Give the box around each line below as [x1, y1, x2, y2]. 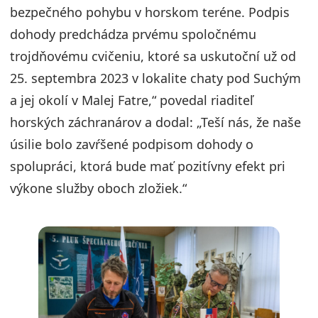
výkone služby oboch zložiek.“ [10, 180, 187, 197]
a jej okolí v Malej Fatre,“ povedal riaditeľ [10, 92, 253, 109]
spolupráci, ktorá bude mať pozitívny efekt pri [10, 158, 285, 175]
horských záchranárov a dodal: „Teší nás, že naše [10, 114, 301, 131]
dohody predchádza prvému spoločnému [10, 26, 256, 43]
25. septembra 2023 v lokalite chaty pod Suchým [10, 70, 301, 87]
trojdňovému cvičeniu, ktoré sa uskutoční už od [10, 48, 296, 65]
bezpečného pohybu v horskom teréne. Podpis [10, 4, 290, 21]
